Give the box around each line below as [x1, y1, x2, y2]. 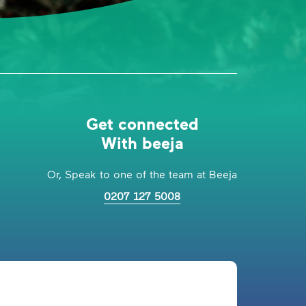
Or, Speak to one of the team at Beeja [47, 167, 237, 180]
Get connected [85, 113, 199, 133]
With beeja [100, 133, 184, 152]
